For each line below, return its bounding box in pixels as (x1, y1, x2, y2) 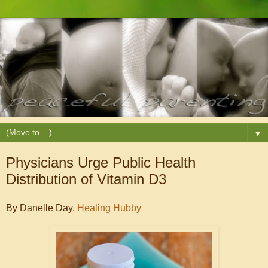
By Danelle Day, (6, 202, 77, 213)
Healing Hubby (77, 202, 141, 213)
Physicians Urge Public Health (6, 154, 196, 170)
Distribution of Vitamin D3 (6, 170, 166, 187)
